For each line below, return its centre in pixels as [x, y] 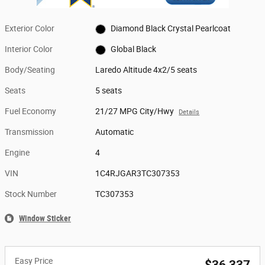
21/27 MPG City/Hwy [135, 111]
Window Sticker [45, 218]
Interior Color [29, 49]
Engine [17, 153]
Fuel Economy [30, 111]
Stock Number [31, 194]
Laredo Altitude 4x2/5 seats [146, 70]
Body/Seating [30, 70]
